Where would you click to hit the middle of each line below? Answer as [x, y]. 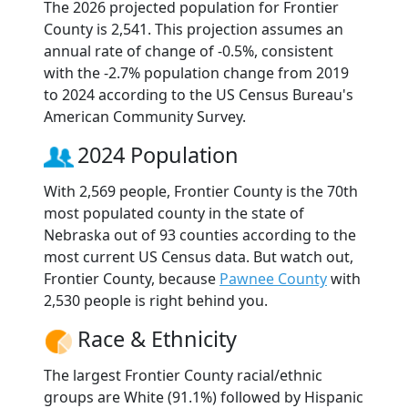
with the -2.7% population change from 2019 [196, 73]
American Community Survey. [145, 117]
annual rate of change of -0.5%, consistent [189, 51]
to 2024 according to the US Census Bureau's [199, 95]
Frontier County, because [132, 279]
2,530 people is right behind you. [156, 301]
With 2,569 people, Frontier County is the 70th [201, 192]
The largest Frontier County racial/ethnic [183, 376]
